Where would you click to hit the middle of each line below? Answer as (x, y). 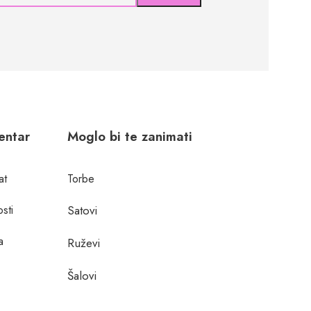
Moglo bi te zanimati (130, 136)
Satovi (83, 210)
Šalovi (82, 275)
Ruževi (84, 243)
